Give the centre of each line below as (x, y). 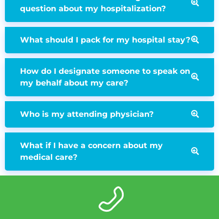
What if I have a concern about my (91, 146)
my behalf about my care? (74, 83)
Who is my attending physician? (87, 114)
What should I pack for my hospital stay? (105, 40)
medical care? (49, 157)
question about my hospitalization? (93, 9)
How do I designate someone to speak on (105, 71)
